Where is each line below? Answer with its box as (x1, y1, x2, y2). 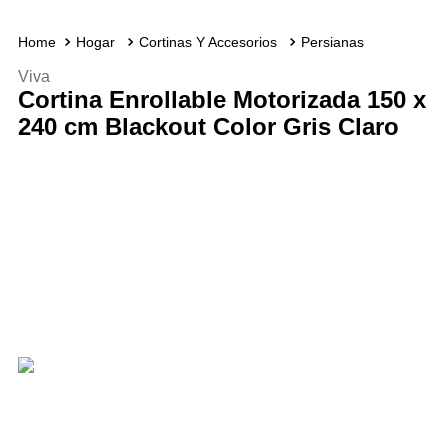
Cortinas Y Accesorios (138, 34, 277, 50)
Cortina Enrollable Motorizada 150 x (17, 86, 426, 113)
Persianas (300, 34, 364, 50)
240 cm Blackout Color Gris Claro (17, 113, 399, 140)
